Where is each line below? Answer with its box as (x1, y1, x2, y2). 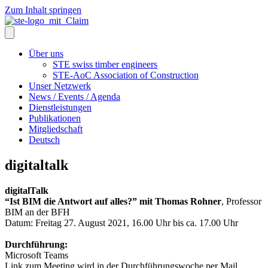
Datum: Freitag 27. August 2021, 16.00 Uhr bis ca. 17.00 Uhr (5, 217, 238, 228)
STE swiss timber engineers (53, 59, 157, 69)
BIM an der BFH (5, 206, 70, 217)
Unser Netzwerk (29, 81, 91, 91)
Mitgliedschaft (29, 124, 83, 134)
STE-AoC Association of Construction (53, 70, 199, 80)
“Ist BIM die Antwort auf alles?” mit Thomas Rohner (5, 196, 221, 206)
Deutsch (29, 135, 60, 145)
